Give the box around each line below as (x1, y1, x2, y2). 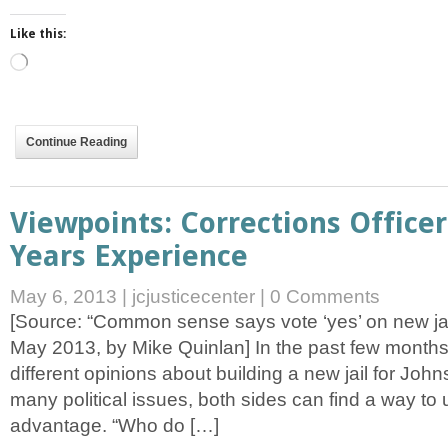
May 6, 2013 (10, 286, 122, 308)
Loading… (27, 54, 84, 69)
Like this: (10, 27, 66, 42)
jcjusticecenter (132, 286, 255, 308)
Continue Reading (26, 135, 127, 150)
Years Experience (10, 239, 248, 274)
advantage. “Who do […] (10, 415, 219, 437)
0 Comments (270, 286, 380, 308)
